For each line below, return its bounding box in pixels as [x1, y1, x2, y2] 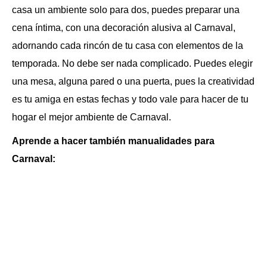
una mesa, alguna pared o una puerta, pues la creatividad [12, 76, 254, 86]
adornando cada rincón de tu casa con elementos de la [12, 41, 243, 51]
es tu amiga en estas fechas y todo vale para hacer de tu [12, 94, 249, 104]
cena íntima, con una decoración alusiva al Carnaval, [12, 23, 235, 33]
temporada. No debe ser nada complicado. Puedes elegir [12, 58, 253, 69]
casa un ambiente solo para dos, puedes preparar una [12, 5, 240, 15]
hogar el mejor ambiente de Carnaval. [12, 112, 171, 122]
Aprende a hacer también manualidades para [12, 136, 215, 146]
